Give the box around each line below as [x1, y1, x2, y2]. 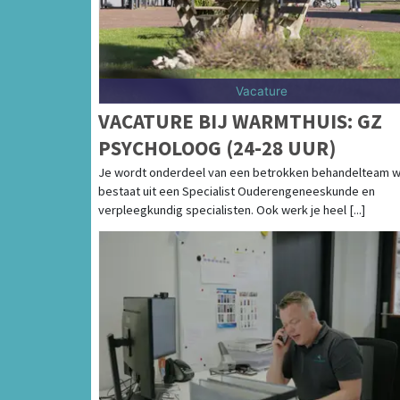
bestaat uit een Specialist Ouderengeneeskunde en [98, 182, 375, 199]
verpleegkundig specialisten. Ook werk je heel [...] [98, 201, 365, 218]
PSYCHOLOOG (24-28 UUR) [98, 134, 337, 161]
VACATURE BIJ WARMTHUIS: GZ [98, 107, 382, 134]
